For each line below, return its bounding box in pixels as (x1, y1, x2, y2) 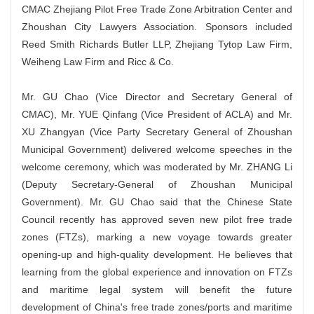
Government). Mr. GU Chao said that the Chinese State (22, 196, 292, 207)
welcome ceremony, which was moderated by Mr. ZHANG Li (22, 161, 292, 172)
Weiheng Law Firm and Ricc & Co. (22, 56, 179, 67)
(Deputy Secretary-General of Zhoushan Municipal (22, 179, 292, 190)
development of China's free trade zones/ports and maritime (22, 301, 292, 313)
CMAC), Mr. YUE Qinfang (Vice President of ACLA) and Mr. (22, 109, 292, 120)
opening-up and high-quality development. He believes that (22, 249, 292, 260)
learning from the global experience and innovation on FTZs (22, 266, 292, 278)
